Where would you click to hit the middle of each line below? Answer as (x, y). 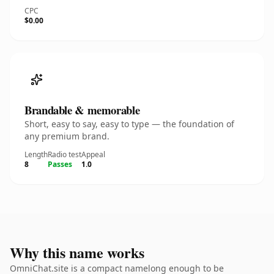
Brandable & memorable (82, 110)
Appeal (93, 154)
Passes (60, 164)
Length (36, 154)
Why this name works (77, 252)
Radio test (65, 154)
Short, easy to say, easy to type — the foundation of (129, 124)
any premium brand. (67, 136)
